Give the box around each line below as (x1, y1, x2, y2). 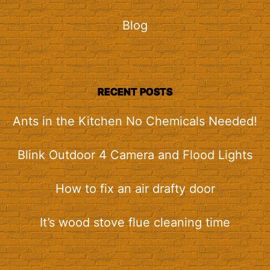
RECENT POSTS (98, 85, 172, 98)
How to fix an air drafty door (55, 181, 215, 196)
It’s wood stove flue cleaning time (40, 215, 230, 230)
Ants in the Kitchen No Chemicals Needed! (13, 113, 257, 128)
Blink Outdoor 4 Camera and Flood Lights (17, 147, 253, 162)
